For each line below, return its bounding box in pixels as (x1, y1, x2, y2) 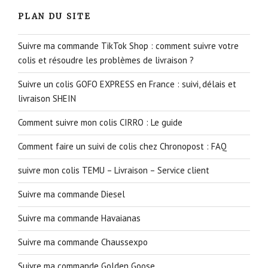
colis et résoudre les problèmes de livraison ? (18, 54, 194, 66)
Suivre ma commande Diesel (18, 188, 125, 200)
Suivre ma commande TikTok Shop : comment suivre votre (18, 40, 239, 52)
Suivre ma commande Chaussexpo (18, 236, 148, 248)
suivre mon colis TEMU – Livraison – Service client (18, 165, 209, 176)
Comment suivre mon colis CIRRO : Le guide (18, 117, 182, 129)
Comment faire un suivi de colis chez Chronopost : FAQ (18, 141, 227, 153)
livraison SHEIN (18, 93, 76, 105)
